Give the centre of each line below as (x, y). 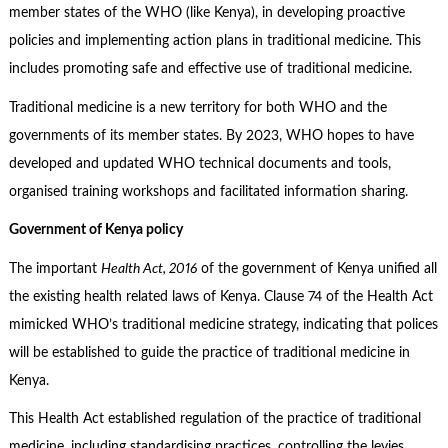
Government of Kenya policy (95, 230)
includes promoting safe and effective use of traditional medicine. (210, 69)
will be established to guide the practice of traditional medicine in (209, 352)
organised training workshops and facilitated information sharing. (208, 191)
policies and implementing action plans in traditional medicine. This (214, 41)
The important (54, 268)
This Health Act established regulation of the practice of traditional (214, 419)
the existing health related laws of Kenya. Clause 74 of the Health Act (220, 296)
